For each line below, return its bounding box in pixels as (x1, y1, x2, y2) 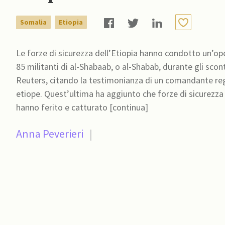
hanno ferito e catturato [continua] (109, 101, 148, 114)
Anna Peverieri (16, 127, 83, 141)
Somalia (20, 17, 47, 27)
